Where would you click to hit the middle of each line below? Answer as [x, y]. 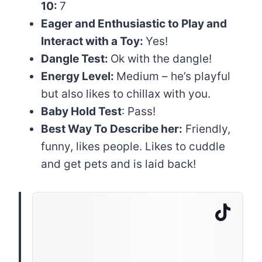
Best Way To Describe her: [112, 129]
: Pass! [139, 111]
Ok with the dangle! [161, 59]
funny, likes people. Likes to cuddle [133, 146]
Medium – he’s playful [173, 76]
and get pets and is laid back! [118, 164]
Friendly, [206, 129]
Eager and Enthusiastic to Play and [134, 24]
